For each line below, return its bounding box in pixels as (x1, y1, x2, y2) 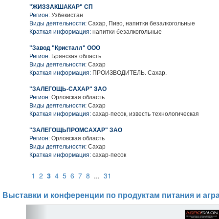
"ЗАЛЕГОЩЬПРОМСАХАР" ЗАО (29, 127, 122, 133)
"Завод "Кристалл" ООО (29, 44, 100, 51)
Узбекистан (51, 12, 83, 19)
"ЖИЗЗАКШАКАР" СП (29, 3, 93, 10)
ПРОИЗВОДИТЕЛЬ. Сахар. (91, 69, 167, 76)
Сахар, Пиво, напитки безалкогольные (87, 20, 195, 27)
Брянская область (51, 53, 101, 60)
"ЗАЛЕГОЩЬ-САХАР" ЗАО (29, 86, 107, 92)
